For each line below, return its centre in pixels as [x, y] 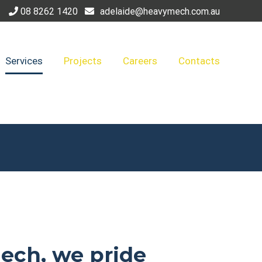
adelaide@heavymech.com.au [160, 11]
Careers [140, 61]
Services [24, 61]
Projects [83, 61]
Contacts [199, 61]
